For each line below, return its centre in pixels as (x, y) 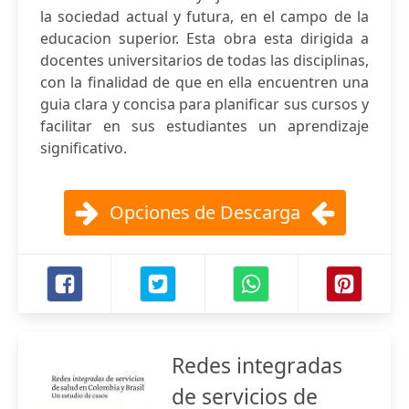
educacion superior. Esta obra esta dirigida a (204, 38)
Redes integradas (257, 365)
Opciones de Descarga (204, 212)
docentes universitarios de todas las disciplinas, (204, 60)
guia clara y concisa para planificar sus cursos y (204, 104)
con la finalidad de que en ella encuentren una (204, 82)
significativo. (84, 148)
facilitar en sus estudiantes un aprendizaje (204, 126)
